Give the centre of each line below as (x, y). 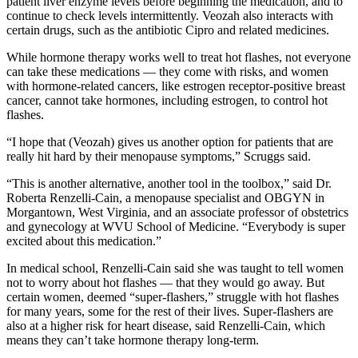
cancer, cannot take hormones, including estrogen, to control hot (167, 101)
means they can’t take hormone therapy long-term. (133, 340)
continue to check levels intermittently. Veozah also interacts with (170, 16)
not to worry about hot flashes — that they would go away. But (165, 283)
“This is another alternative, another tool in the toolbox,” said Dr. (169, 184)
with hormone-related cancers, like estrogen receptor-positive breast (176, 86)
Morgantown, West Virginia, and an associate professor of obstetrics (177, 213)
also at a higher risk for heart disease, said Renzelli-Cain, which (166, 326)
